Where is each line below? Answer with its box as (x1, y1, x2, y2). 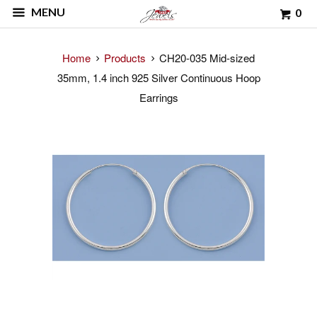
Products (104, 50, 146, 65)
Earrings (139, 90, 178, 105)
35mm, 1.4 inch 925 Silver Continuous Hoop (57, 70, 260, 85)
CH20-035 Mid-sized (156, 50, 255, 65)
